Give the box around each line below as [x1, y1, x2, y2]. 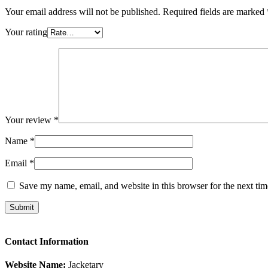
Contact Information [5, 236, 89, 246]
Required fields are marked [163, 7, 267, 17]
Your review [5, 115, 54, 126]
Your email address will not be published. [5, 7, 160, 17]
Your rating [5, 27, 47, 38]
